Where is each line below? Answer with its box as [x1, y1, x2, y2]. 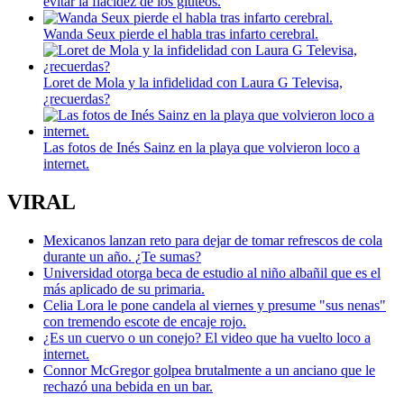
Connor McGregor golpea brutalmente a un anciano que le [43, 362, 375, 378]
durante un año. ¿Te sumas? [43, 248, 201, 264]
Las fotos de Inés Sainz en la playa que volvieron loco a [43, 139, 360, 155]
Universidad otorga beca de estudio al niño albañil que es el [43, 264, 381, 280]
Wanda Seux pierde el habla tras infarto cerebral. [43, 25, 318, 41]
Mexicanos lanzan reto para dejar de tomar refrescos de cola [43, 232, 382, 248]
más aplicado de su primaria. [43, 280, 205, 297]
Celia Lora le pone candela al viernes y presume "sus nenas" [43, 297, 386, 313]
